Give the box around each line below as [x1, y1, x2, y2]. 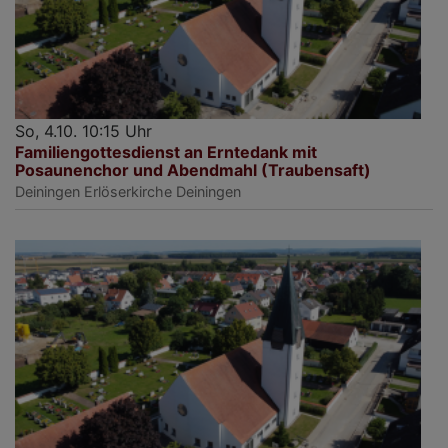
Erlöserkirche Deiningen [84, 183, 241, 201]
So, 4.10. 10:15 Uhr [15, 121, 152, 142]
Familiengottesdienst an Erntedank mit [15, 142, 317, 163]
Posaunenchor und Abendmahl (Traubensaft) [15, 160, 371, 181]
